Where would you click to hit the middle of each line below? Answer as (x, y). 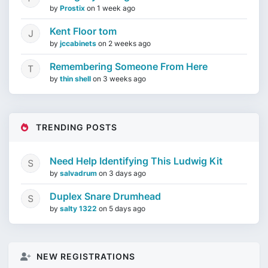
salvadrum (79, 173)
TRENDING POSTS (75, 127)
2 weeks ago (130, 43)
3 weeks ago (124, 79)
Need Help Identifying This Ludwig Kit (136, 161)
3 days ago (127, 173)
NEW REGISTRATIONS (85, 256)
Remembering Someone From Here (129, 66)
